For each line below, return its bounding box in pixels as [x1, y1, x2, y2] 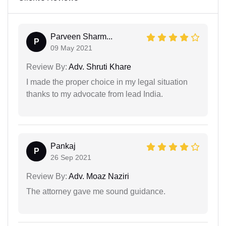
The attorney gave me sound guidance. [26, 187, 165, 196]
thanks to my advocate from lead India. [26, 89, 163, 98]
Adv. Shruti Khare [67, 62, 131, 71]
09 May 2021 [50, 43, 92, 52]
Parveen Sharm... [50, 32, 112, 41]
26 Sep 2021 [50, 153, 91, 161]
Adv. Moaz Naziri [67, 172, 129, 181]
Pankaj [50, 141, 76, 150]
